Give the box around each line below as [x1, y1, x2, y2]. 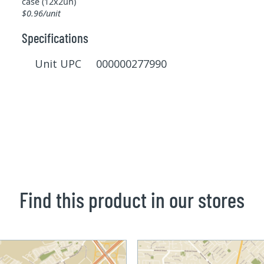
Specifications [21, 29, 88, 47]
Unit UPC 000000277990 [35, 57, 167, 71]
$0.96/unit [21, 8, 61, 19]
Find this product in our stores [19, 187, 245, 213]
